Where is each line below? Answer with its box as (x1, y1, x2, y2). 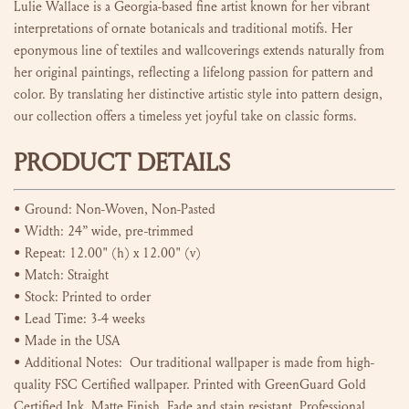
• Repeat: (14, 244, 69, 261)
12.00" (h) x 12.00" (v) (69, 244, 201, 261)
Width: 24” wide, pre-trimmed (25, 222, 194, 239)
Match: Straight (25, 266, 109, 283)
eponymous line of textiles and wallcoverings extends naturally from (14, 42, 384, 59)
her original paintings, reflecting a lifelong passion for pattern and (14, 64, 373, 81)
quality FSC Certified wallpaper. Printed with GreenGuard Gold (14, 375, 366, 393)
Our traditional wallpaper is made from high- (130, 353, 374, 371)
